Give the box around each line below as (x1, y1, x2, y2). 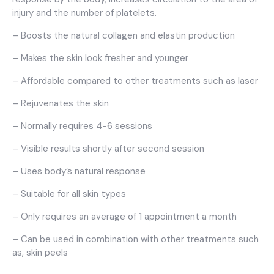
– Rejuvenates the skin (12, 97, 109, 109)
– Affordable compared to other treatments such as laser (12, 74, 258, 87)
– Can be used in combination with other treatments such (12, 232, 259, 245)
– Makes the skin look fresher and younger (12, 51, 188, 64)
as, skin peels (12, 246, 68, 259)
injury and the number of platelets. (12, 6, 157, 19)
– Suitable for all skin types (12, 187, 126, 200)
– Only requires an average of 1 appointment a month (12, 210, 237, 223)
